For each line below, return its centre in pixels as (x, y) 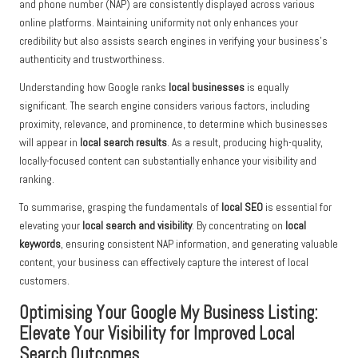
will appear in (50, 142)
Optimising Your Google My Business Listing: (169, 312)
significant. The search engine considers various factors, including (165, 105)
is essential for (297, 207)
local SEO (242, 207)
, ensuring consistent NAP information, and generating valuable (199, 244)
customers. (44, 280)
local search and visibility (137, 225)
